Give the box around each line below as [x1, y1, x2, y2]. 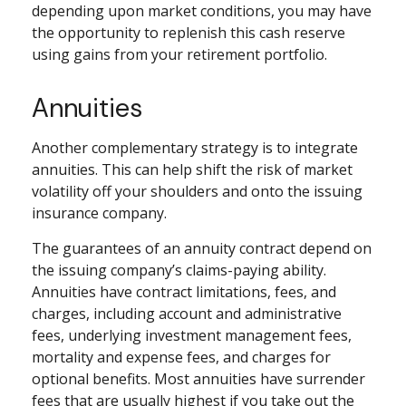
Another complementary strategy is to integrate [32, 138, 358, 158]
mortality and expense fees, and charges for [32, 347, 331, 367]
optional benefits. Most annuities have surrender [32, 369, 365, 389]
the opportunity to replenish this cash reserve [32, 23, 345, 43]
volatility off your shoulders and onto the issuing [32, 181, 362, 201]
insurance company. [32, 203, 167, 223]
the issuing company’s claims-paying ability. [32, 260, 326, 280]
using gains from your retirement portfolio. [32, 44, 327, 64]
